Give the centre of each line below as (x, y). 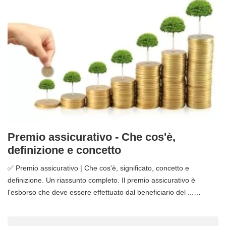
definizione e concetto (64, 150)
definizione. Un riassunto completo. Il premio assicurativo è (101, 180)
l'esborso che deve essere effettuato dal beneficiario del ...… (104, 192)
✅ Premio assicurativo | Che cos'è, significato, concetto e (98, 168)
